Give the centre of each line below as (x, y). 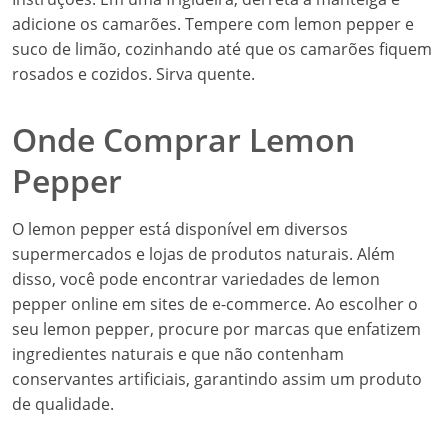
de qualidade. (63, 404)
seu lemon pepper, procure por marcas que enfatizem (216, 329)
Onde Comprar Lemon (183, 139)
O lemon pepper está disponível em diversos (180, 229)
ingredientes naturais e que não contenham (178, 354)
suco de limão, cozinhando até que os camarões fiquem (222, 49)
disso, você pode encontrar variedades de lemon (196, 279)
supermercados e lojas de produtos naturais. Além (203, 254)
